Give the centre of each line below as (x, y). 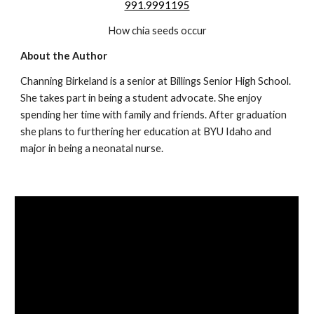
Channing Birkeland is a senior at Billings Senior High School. (156, 81)
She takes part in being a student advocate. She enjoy (142, 98)
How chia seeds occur (157, 31)
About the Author (64, 56)
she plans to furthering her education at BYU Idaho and (146, 132)
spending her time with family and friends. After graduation (154, 115)
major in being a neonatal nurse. (92, 149)
